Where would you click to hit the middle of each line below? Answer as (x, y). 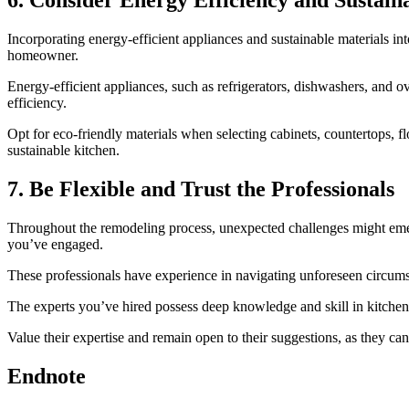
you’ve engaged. (55, 245)
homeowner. (43, 56)
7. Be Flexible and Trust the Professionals (201, 189)
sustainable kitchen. (63, 151)
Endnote (47, 376)
